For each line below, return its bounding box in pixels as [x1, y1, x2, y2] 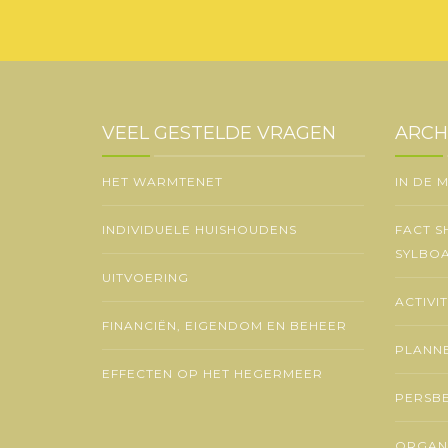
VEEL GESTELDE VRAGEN [102, 122, 336, 144]
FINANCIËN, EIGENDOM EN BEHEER [102, 318, 347, 333]
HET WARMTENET [102, 174, 223, 189]
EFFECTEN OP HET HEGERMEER [102, 366, 323, 381]
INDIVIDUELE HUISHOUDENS [102, 222, 297, 237]
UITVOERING [102, 270, 189, 285]
